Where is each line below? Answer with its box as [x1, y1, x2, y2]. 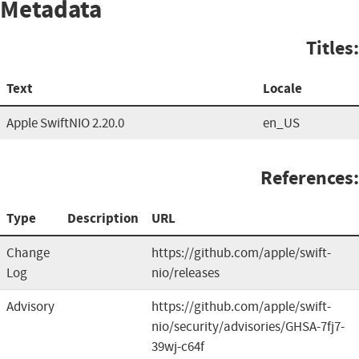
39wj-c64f [151, 337, 204, 355]
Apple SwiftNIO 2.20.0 [6, 114, 124, 131]
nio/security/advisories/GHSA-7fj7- [151, 317, 345, 335]
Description [67, 208, 139, 228]
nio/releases [151, 264, 220, 281]
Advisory [6, 297, 54, 315]
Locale [263, 79, 302, 98]
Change [6, 244, 50, 261]
